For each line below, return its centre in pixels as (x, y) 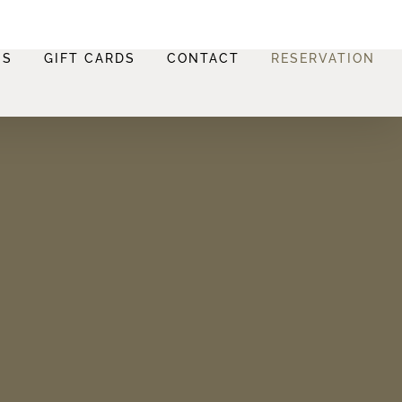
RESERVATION (323, 58)
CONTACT (203, 58)
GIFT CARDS (90, 58)
